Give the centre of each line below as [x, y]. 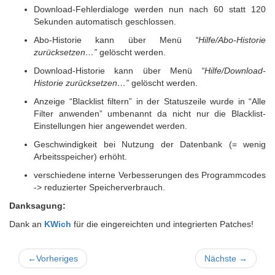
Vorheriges [57, 258]
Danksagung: [37, 206]
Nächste [222, 258]
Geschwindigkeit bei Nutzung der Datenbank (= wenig [150, 144]
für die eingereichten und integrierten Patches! [162, 224]
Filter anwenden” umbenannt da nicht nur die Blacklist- [150, 114]
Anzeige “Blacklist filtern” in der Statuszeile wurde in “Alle [150, 101]
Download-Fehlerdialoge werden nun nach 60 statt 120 [150, 9]
